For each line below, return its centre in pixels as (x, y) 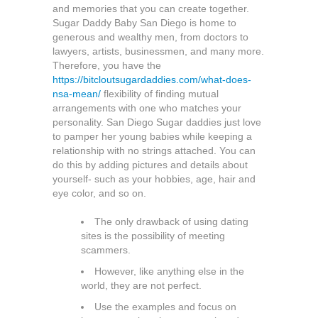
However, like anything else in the (169, 271)
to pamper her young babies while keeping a (152, 136)
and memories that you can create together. (151, 9)
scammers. (106, 250)
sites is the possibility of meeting (153, 236)
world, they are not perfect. (141, 285)
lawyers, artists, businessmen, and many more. (158, 51)
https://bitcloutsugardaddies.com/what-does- (152, 79)
